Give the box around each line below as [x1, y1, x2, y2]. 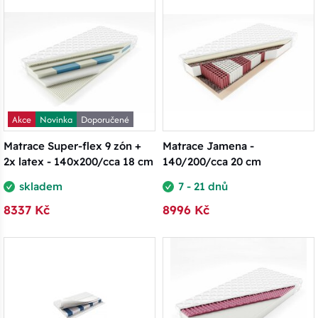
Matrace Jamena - [163, 139, 254, 153]
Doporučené [81, 112, 129, 126]
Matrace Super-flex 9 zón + [4, 139, 141, 153]
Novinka [40, 112, 72, 126]
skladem [19, 180, 62, 194]
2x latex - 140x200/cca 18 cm [4, 155, 153, 169]
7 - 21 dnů [178, 180, 228, 194]
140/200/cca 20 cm [163, 155, 261, 169]
